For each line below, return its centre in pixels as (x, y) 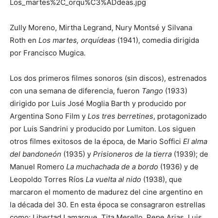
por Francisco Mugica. (48, 53)
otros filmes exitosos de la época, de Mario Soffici (96, 141)
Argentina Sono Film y (49, 116)
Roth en (24, 40)
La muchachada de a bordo (112, 166)
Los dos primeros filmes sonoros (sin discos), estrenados (108, 78)
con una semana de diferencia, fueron (76, 91)
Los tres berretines (120, 116)
